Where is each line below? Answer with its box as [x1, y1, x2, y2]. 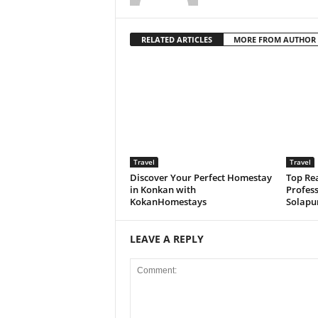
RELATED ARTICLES [141, 34, 212, 45]
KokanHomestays [129, 195, 207, 208]
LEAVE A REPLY [129, 232, 204, 246]
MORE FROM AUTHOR [233, 34, 316, 45]
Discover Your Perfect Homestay [129, 171, 272, 184]
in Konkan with [129, 183, 196, 196]
